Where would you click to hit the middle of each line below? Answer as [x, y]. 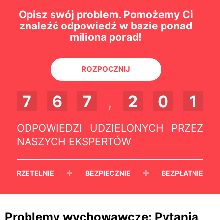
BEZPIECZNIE [108, 173]
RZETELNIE [35, 173]
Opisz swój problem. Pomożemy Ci [106, 14]
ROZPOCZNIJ [106, 69]
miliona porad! [106, 37]
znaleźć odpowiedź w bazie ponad [106, 26]
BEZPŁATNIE [182, 173]
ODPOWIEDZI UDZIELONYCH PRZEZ [110, 128]
